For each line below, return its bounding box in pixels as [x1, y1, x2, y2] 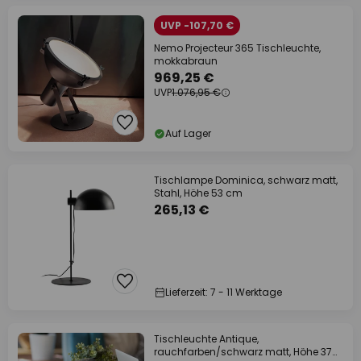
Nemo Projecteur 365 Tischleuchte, [154, 41, 321, 55]
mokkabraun [154, 54, 218, 68]
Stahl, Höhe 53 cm [154, 186, 243, 200]
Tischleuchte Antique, [154, 332, 259, 346]
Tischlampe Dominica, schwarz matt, [154, 173, 338, 187]
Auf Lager [165, 127, 211, 140]
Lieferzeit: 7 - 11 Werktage [165, 285, 282, 299]
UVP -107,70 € [160, 19, 234, 32]
